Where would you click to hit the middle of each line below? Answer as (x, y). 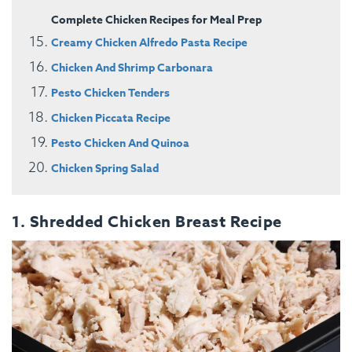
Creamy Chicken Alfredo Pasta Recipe (149, 42)
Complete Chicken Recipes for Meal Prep (156, 20)
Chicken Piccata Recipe (111, 118)
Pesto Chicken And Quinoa (120, 143)
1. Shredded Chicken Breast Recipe (147, 221)
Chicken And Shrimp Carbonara (132, 68)
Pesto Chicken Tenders (110, 93)
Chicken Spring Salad (105, 168)
